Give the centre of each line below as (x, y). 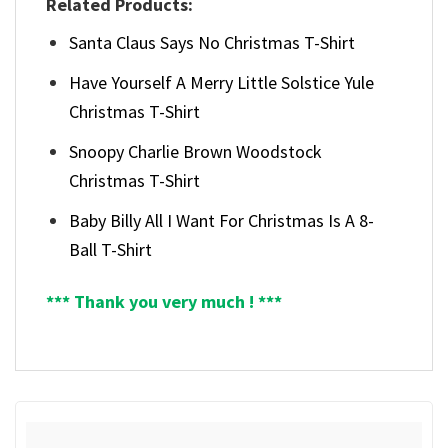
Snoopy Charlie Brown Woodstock (196, 151)
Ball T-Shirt (111, 249)
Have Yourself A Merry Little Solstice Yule (222, 83)
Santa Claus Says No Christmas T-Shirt (212, 43)
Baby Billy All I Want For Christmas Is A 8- (222, 220)
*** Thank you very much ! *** (164, 302)
